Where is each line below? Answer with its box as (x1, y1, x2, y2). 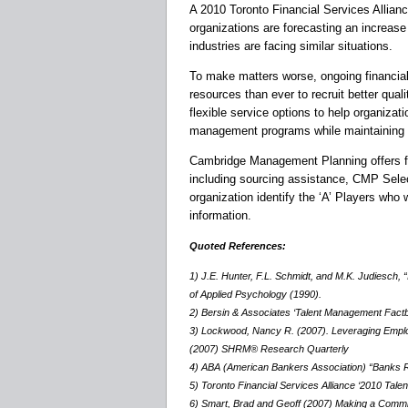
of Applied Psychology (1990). (189, 289, 321, 301)
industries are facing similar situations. (189, 39, 393, 54)
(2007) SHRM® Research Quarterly (189, 343, 349, 355)
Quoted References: (189, 240, 286, 252)
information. (189, 209, 251, 223)
